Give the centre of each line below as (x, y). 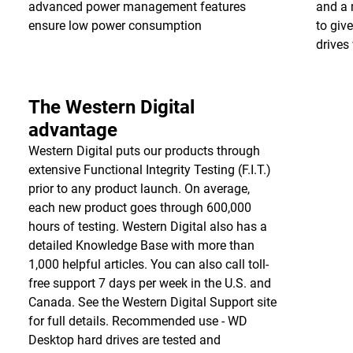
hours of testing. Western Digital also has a (147, 227)
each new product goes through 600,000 (139, 208)
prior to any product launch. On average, (139, 189)
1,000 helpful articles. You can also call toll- (148, 264)
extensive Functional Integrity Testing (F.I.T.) (149, 170)
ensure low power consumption (116, 26)
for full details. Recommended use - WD (137, 321)
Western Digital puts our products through (144, 151)
